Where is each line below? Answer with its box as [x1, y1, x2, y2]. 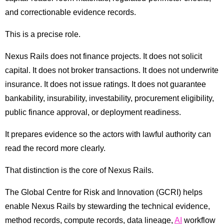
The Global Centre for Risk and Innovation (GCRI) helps [5, 188, 202, 197]
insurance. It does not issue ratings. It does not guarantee [5, 80, 206, 89]
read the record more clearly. [5, 144, 105, 153]
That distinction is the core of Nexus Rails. [5, 166, 153, 175]
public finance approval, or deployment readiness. [5, 108, 181, 117]
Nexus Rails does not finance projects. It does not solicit [5, 52, 202, 61]
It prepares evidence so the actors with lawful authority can [5, 130, 211, 139]
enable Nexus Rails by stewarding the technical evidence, [5, 202, 210, 211]
